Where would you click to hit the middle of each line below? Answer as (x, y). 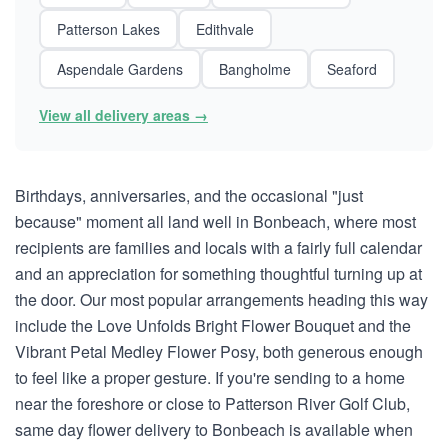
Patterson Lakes (108, 29)
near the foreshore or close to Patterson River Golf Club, (212, 403)
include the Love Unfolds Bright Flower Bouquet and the (213, 325)
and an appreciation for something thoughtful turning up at (218, 273)
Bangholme (255, 69)
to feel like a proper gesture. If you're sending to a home (210, 377)
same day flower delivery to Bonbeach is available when (214, 429)
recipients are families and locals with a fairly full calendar (218, 247)
